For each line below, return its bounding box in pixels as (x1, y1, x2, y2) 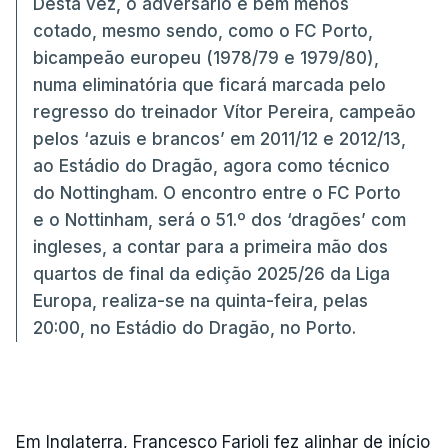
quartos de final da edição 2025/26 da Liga (33, 263, 390, 284)
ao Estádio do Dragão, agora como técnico (33, 155, 390, 176)
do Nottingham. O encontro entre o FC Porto (33, 182, 401, 203)
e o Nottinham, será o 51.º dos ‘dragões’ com (33, 209, 406, 230)
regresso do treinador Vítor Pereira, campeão (33, 101, 416, 122)
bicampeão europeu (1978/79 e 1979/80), (33, 47, 379, 68)
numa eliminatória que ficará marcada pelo (33, 74, 386, 95)
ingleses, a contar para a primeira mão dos (33, 236, 388, 257)
